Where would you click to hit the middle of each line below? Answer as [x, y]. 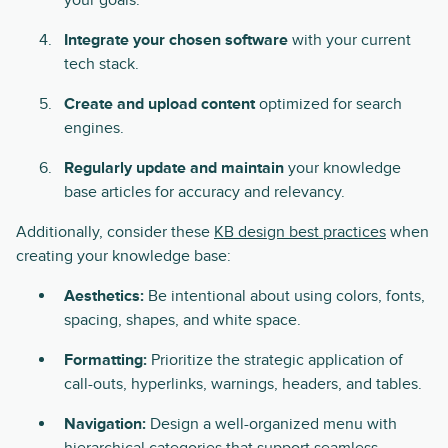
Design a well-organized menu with [273, 424]
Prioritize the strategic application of [277, 360]
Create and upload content [159, 104]
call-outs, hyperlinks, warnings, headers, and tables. [243, 384]
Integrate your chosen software [178, 40]
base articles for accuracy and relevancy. [204, 192]
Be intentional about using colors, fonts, [284, 296]
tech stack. [101, 64]
